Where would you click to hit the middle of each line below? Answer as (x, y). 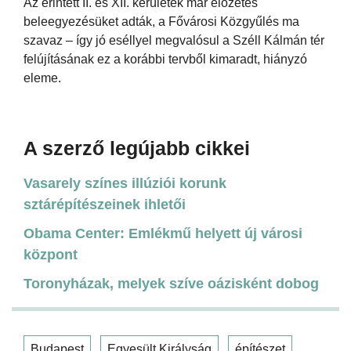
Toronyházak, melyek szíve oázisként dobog (171, 283)
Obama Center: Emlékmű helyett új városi (163, 233)
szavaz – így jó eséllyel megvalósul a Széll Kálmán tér (174, 40)
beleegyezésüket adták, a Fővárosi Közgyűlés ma (161, 21)
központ (51, 254)
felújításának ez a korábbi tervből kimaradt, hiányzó (165, 59)
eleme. (42, 78)
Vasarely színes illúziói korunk (125, 183)
